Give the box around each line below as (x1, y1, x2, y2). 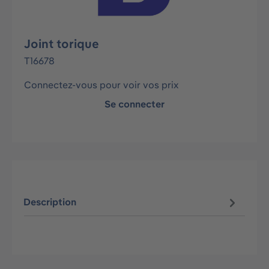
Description (23, 196, 77, 208)
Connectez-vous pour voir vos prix (24, 79, 178, 91)
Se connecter (104, 98, 165, 110)
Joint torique (24, 36, 99, 51)
